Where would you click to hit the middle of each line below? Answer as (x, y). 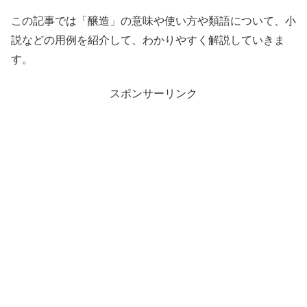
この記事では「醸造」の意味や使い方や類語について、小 (153, 21)
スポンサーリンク (153, 93)
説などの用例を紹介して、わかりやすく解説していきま (148, 40)
